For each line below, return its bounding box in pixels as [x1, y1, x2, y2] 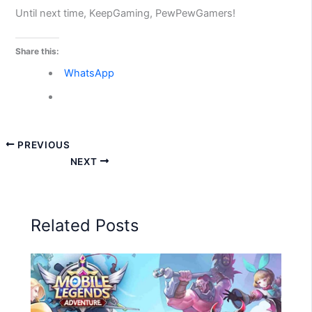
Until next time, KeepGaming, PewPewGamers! [15, 7, 236, 20]
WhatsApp [64, 67, 115, 80]
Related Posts [31, 214, 139, 235]
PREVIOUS [15, 139, 70, 150]
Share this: [15, 46, 60, 57]
